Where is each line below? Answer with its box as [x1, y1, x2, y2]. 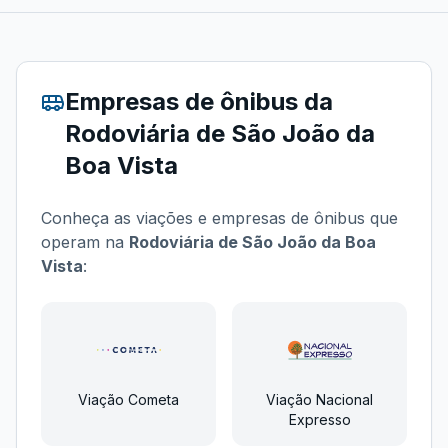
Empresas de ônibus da [65, 87, 333, 116]
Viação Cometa [78, 391, 179, 408]
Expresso [288, 411, 351, 428]
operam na [41, 232, 129, 252]
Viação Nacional [266, 391, 373, 408]
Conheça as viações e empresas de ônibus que [41, 208, 398, 228]
